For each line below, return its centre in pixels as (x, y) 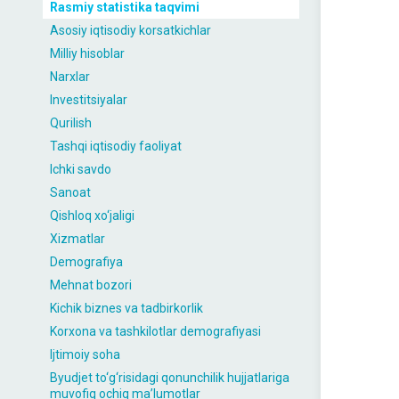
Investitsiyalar (89, 100)
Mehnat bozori (91, 285)
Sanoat (70, 192)
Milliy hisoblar (87, 53)
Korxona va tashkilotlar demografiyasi (155, 331)
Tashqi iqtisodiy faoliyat (116, 146)
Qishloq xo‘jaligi (92, 216)
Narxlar (70, 77)
